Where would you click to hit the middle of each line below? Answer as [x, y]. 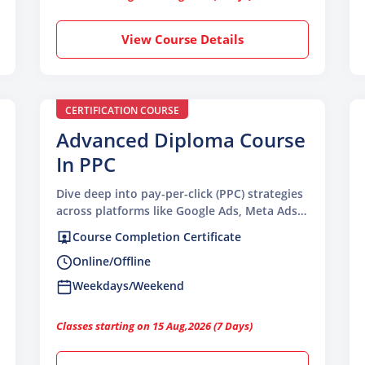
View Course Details [182, 39]
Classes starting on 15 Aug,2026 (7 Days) [154, 326]
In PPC [86, 164]
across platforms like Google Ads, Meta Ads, [178, 210]
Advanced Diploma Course [181, 139]
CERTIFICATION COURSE [122, 110]
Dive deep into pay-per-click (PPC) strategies [180, 193]
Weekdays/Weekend [128, 286]
